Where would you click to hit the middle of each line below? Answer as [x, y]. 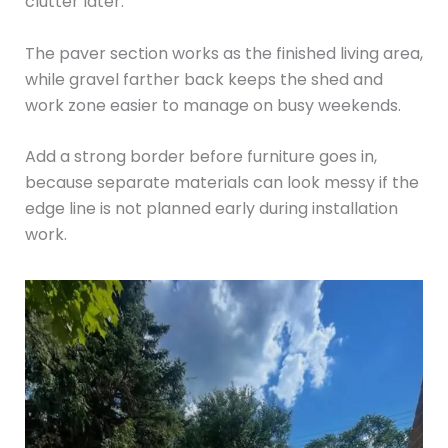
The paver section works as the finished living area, [223, 53]
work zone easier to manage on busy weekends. [212, 105]
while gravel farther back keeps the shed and [203, 79]
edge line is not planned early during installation [211, 209]
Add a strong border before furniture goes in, [200, 157]
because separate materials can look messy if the [221, 183]
